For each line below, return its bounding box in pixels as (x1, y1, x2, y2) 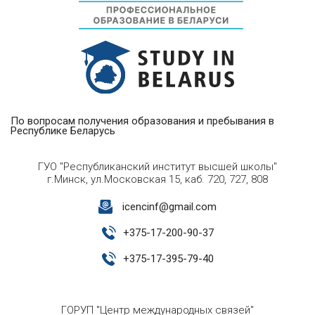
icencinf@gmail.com (122, 200, 217, 214)
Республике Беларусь (11, 124, 115, 138)
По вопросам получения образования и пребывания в (11, 115, 274, 128)
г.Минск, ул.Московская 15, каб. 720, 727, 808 (47, 173, 268, 186)
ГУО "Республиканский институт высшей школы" (38, 160, 277, 174)
